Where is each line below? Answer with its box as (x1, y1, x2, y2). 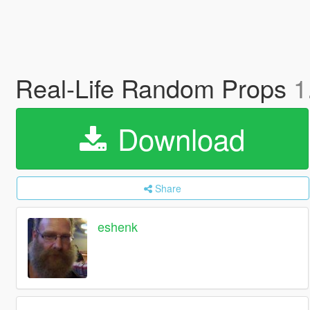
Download (109, 118, 245, 159)
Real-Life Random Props (15, 70, 293, 105)
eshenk (98, 217, 138, 236)
